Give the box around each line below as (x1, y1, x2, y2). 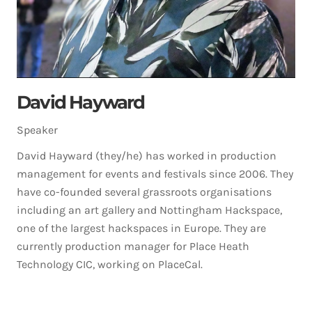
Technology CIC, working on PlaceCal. (17, 258, 203, 271)
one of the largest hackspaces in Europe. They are (17, 221, 266, 235)
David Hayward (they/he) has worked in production (17, 149, 276, 162)
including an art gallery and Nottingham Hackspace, (17, 203, 282, 217)
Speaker (17, 123, 58, 136)
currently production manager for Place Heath (17, 240, 249, 253)
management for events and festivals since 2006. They (17, 167, 293, 180)
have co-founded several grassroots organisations (17, 185, 272, 198)
